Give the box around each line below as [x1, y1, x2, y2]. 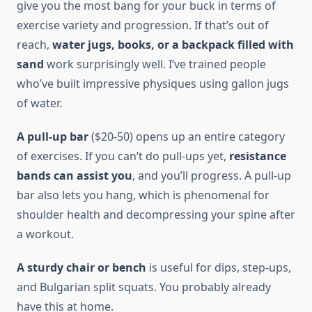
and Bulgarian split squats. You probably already [17, 279, 271, 295]
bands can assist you [17, 168, 132, 184]
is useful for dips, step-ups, [146, 260, 291, 276]
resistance [229, 148, 286, 164]
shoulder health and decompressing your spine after [17, 207, 295, 223]
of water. [17, 95, 62, 111]
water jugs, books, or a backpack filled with [52, 37, 294, 53]
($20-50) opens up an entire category [88, 129, 285, 145]
